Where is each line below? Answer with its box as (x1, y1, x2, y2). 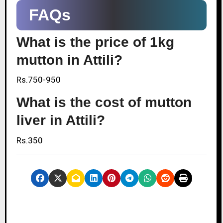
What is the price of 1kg (16, 34, 174, 50)
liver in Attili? (16, 112, 105, 128)
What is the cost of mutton (16, 95, 192, 111)
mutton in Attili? (16, 52, 122, 68)
